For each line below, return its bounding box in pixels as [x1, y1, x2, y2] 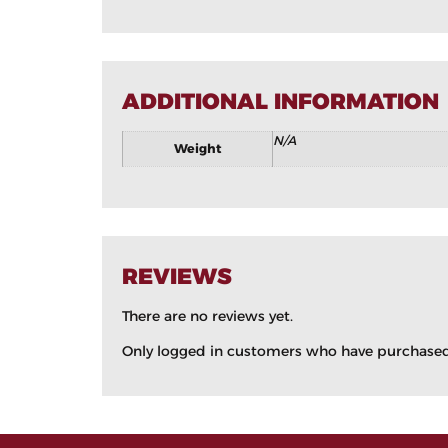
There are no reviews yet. [122, 306, 293, 325]
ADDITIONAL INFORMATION [122, 88, 439, 116]
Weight [173, 141, 222, 157]
